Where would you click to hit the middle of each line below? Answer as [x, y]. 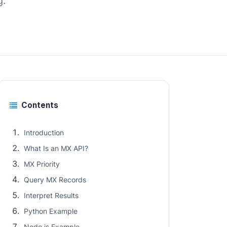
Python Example [51, 211]
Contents [40, 105]
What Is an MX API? [56, 148]
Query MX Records [55, 180]
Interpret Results [51, 195]
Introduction [44, 133]
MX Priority [42, 164]
